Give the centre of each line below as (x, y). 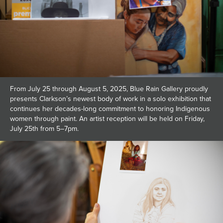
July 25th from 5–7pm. (44, 129)
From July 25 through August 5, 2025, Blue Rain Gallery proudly (109, 89)
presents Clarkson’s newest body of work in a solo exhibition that (111, 99)
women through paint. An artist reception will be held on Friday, (107, 119)
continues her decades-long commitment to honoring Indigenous (110, 109)
